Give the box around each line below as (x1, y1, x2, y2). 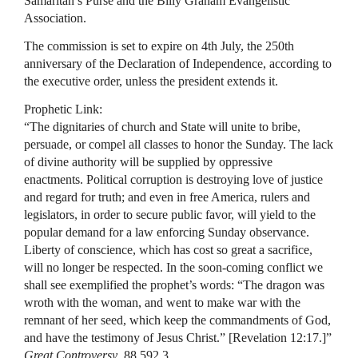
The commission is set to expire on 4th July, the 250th (24, 39, 294, 53)
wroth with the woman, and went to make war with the (24, 296, 300, 309)
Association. (24, 11, 86, 25)
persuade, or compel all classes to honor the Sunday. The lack (24, 137, 333, 151)
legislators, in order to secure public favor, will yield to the (24, 208, 316, 221)
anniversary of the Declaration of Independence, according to (24, 57, 332, 70)
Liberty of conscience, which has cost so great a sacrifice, (24, 243, 312, 257)
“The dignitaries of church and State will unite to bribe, (24, 120, 300, 133)
